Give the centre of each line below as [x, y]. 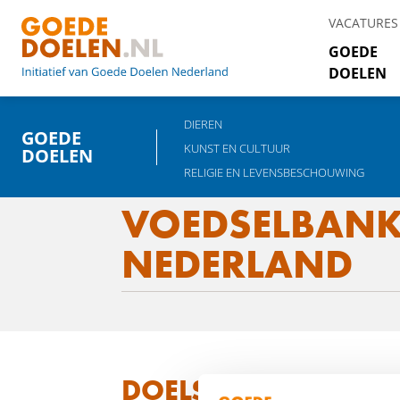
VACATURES [363, 23]
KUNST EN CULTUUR [237, 148]
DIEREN [203, 124]
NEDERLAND [237, 264]
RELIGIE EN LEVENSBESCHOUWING [274, 172]
